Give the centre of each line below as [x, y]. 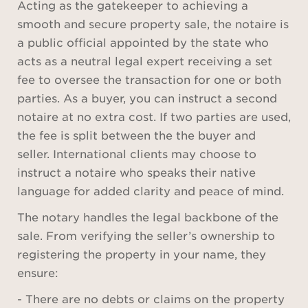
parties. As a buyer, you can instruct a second [147, 97]
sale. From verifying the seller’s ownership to [146, 235]
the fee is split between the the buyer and [136, 134]
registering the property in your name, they [142, 254]
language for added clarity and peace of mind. [151, 190]
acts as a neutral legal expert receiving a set [145, 60]
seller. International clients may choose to [137, 153]
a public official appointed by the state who [143, 42]
